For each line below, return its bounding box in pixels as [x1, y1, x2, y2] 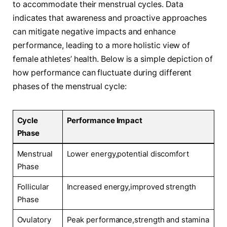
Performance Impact [66, 116, 143, 126]
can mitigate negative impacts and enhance [13, 27, 176, 37]
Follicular [17, 182, 49, 192]
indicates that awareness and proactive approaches [13, 13, 207, 23]
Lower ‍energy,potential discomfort [66, 149, 189, 159]
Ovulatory [17, 215, 51, 225]
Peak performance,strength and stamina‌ [66, 215, 209, 225]
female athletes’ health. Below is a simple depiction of [13, 54, 213, 64]
